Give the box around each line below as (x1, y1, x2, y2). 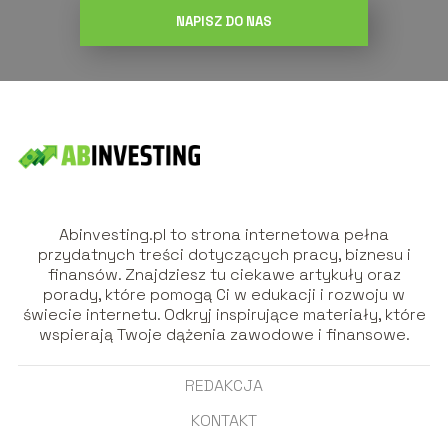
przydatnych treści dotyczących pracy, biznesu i (37, 244, 411, 266)
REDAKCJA (185, 375, 263, 397)
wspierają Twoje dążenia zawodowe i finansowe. (38, 324, 410, 346)
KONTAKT (191, 410, 257, 432)
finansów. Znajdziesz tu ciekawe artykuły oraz (47, 264, 401, 286)
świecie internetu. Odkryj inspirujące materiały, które (22, 304, 426, 326)
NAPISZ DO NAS (176, 13, 272, 31)
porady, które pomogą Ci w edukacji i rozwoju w (43, 284, 405, 306)
